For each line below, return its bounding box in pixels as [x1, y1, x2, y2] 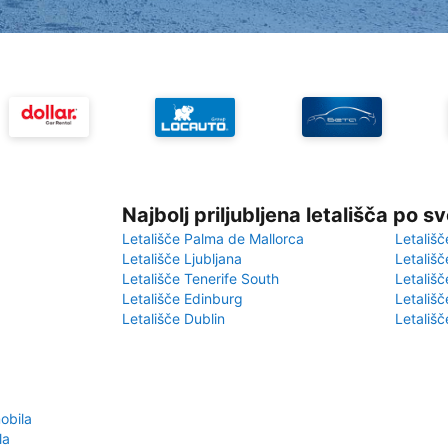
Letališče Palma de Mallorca [122, 230, 304, 247]
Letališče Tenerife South [122, 270, 279, 287]
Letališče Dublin [122, 310, 225, 327]
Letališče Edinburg [122, 290, 243, 307]
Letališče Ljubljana [122, 250, 242, 267]
